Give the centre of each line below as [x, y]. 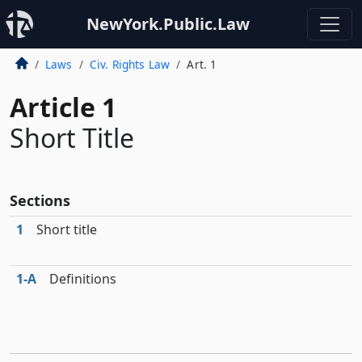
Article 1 [63, 107]
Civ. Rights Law [130, 64]
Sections [40, 200]
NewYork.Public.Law [168, 24]
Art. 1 [202, 64]
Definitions [83, 279]
